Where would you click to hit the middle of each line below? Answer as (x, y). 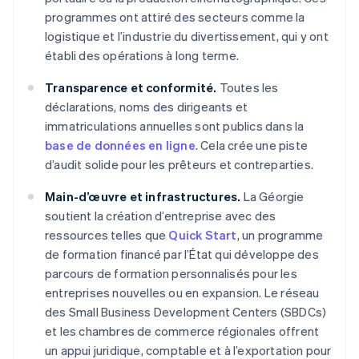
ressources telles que (107, 235)
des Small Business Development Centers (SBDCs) (186, 312)
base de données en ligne (120, 145)
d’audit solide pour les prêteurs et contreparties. (179, 165)
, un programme (280, 235)
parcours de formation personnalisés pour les (171, 274)
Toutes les (248, 88)
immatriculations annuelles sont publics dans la (175, 126)
